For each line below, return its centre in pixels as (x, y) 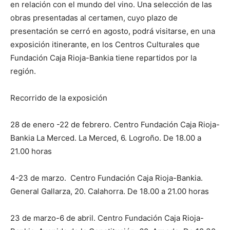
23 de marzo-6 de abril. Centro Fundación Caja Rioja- (107, 218)
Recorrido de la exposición (59, 98)
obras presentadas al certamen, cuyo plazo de (94, 18)
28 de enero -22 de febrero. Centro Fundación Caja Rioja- (115, 125)
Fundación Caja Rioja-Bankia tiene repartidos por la (103, 58)
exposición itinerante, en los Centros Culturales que (105, 45)
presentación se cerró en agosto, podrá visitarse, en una (113, 31)
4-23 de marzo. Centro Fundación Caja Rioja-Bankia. (107, 178)
